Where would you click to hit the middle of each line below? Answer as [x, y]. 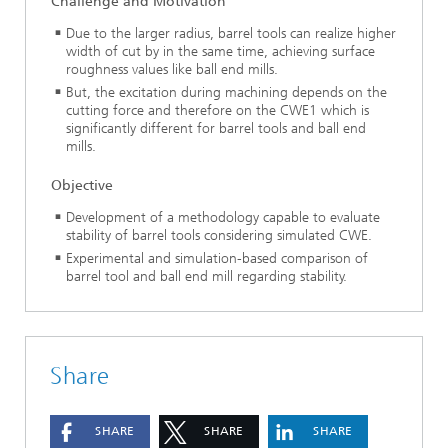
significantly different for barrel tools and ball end [216, 128]
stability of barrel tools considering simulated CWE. [219, 236]
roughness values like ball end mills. [172, 69]
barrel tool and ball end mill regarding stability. [206, 277]
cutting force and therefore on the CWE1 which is [217, 110]
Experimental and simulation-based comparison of [217, 259]
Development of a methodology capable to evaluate [223, 218]
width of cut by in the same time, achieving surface [220, 51]
